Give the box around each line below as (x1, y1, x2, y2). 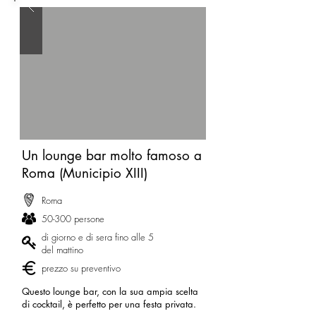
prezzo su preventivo (42, 262, 121, 274)
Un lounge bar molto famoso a (22, 147, 202, 164)
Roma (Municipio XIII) (22, 164, 147, 182)
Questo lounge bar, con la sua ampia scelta (22, 285, 198, 298)
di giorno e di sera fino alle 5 (42, 231, 154, 243)
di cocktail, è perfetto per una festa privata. (22, 298, 196, 310)
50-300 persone (42, 212, 104, 225)
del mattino (42, 243, 83, 256)
